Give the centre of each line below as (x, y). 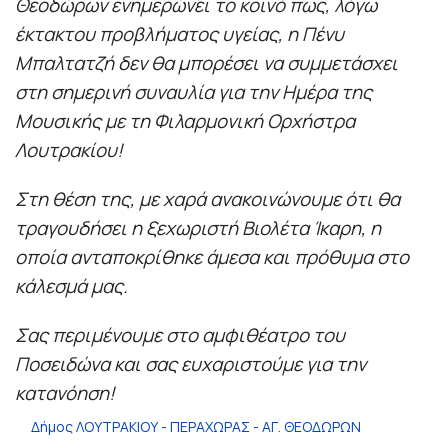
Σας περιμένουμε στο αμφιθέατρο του (180, 334)
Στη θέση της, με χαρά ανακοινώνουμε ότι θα (207, 198)
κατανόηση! (65, 392)
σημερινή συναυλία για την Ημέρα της (211, 91)
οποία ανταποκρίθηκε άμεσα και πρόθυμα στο (212, 256)
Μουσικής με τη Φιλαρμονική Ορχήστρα (185, 120)
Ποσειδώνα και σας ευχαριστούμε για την (190, 363)
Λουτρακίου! (69, 149)
